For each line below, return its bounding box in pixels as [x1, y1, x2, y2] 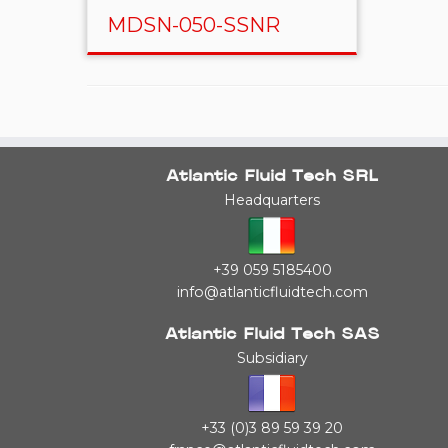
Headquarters [224, 191, 320, 209]
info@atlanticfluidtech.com [176, 283, 368, 301]
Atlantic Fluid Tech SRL [166, 170, 378, 185]
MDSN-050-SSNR [106, 13, 280, 37]
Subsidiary [236, 349, 308, 367]
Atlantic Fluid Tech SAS [164, 328, 380, 343]
